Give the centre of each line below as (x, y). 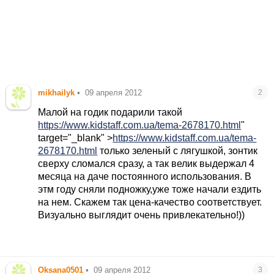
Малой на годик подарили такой (110, 112)
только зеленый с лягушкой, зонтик (178, 150)
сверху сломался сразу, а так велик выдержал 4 (146, 163)
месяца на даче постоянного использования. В (145, 176)
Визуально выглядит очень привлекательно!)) (142, 215)
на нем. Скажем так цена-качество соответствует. (150, 202)
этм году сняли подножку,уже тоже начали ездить (150, 189)
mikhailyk (57, 92)
